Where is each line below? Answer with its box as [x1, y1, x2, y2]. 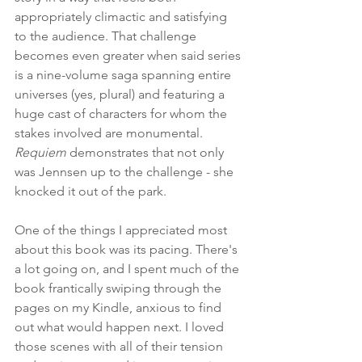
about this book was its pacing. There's [15, 242, 241, 258]
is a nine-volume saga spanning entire [15, 67, 234, 83]
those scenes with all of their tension [15, 339, 226, 355]
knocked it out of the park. [15, 183, 166, 200]
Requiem [15, 145, 66, 161]
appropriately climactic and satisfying [15, 9, 230, 25]
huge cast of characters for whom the [15, 106, 230, 122]
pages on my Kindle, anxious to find [15, 300, 225, 316]
